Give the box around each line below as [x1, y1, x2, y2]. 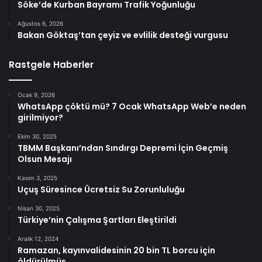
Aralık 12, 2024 [18, 235, 58, 242]
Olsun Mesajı [18, 153, 72, 165]
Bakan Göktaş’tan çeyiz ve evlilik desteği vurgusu [18, 29, 228, 41]
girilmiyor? [18, 111, 63, 123]
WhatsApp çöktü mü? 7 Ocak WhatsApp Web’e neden [18, 100, 246, 112]
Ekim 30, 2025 [18, 132, 57, 140]
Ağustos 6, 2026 [18, 19, 63, 27]
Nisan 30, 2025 [18, 204, 60, 212]
